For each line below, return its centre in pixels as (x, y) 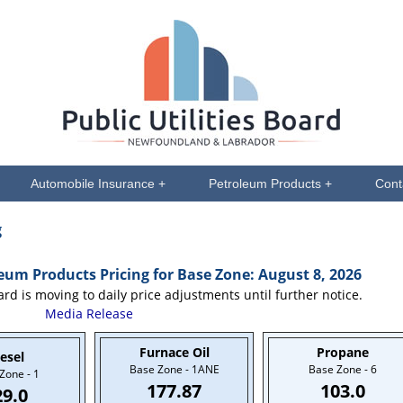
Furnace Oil (174, 352)
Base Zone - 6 (342, 369)
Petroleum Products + (270, 184)
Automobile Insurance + (98, 184)
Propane (342, 352)
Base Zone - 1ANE (174, 369)
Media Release (89, 313)
